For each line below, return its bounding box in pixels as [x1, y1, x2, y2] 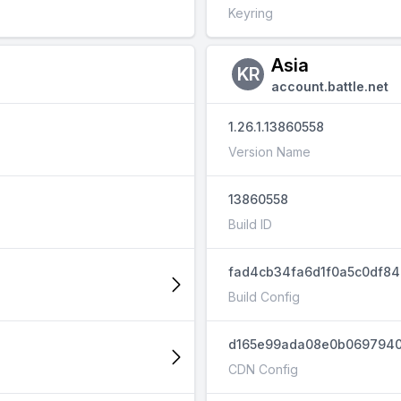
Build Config [228, 289, 300, 304]
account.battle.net [271, 79, 388, 94]
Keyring [228, 5, 273, 21]
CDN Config [228, 362, 298, 377]
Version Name [228, 144, 311, 159]
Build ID [228, 217, 272, 232]
